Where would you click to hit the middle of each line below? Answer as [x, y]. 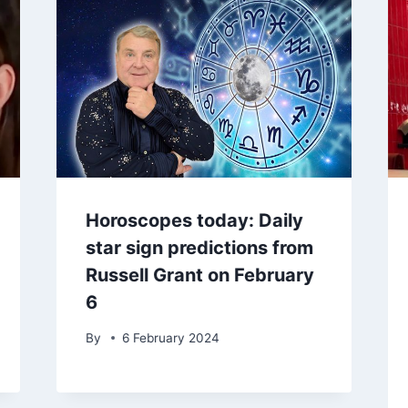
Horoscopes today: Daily [194, 221]
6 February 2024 [170, 337]
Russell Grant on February [199, 275]
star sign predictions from [199, 248]
